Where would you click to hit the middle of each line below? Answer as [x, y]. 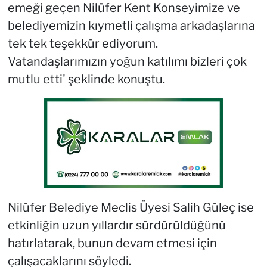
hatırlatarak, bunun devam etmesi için [112, 243]
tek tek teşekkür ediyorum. [83, 44]
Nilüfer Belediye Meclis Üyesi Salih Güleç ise [131, 207]
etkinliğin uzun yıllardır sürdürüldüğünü [117, 225]
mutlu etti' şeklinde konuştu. [86, 80]
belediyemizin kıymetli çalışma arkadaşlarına [131, 26]
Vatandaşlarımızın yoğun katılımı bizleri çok [127, 62]
